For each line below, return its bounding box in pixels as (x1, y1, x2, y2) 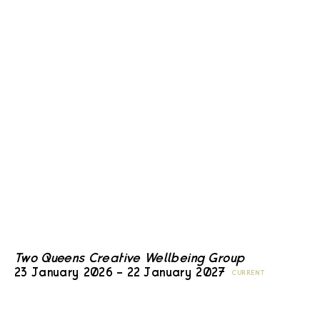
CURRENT (231, 270, 266, 277)
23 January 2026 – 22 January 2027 (14, 268, 226, 279)
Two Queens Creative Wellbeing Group (14, 253, 245, 265)
